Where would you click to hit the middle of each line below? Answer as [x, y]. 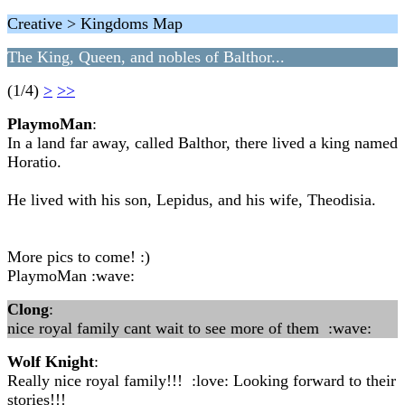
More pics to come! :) [79, 257]
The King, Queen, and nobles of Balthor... [146, 57]
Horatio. [34, 162]
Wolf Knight [51, 362]
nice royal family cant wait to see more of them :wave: [189, 328]
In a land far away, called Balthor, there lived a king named [202, 143]
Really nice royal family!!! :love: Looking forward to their [202, 381]
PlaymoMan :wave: [71, 276]
